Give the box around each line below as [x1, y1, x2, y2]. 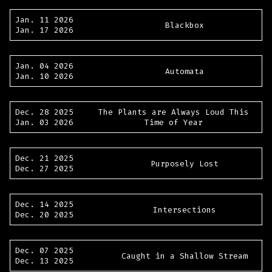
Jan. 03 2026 [15, 117, 73, 128]
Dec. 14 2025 [15, 199, 73, 210]
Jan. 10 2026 [15, 71, 73, 82]
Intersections [153, 204, 216, 215]
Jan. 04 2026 [15, 61, 73, 72]
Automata [165, 66, 204, 76]
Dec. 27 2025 [15, 163, 73, 174]
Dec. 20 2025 [15, 209, 73, 220]
